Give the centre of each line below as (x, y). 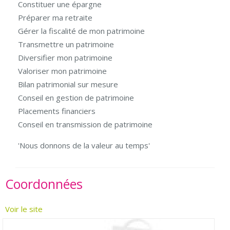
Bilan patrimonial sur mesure (68, 84)
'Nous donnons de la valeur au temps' (84, 145)
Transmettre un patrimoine (66, 44)
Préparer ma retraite (55, 17)
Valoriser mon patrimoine (62, 71)
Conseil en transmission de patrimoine (85, 124)
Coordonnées (44, 184)
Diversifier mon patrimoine (65, 57)
